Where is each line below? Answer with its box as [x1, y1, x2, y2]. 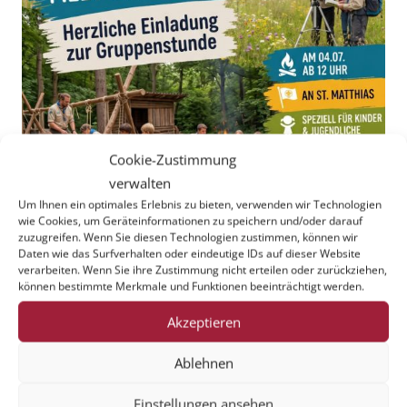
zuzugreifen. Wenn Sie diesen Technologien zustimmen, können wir [18, 229, 358, 245]
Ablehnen [174, 353, 233, 372]
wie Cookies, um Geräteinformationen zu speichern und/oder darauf [18, 213, 362, 229]
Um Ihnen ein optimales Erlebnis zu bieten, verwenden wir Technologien [18, 196, 382, 213]
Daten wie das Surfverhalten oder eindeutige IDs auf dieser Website [18, 245, 361, 262]
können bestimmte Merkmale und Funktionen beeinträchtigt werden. [18, 278, 364, 294]
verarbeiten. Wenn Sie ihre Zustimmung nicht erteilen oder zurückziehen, [18, 262, 387, 278]
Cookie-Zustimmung [109, 150, 236, 169]
